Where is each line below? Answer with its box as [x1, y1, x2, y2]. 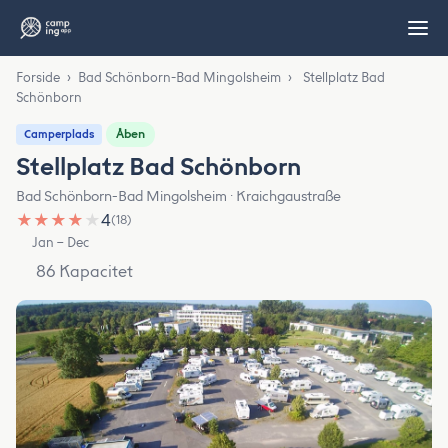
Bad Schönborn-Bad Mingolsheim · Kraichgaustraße [16, 188, 341, 205]
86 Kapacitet [36, 261, 133, 281]
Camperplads [24, 128, 94, 141]
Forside [16, 70, 60, 85]
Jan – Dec [32, 235, 90, 250]
